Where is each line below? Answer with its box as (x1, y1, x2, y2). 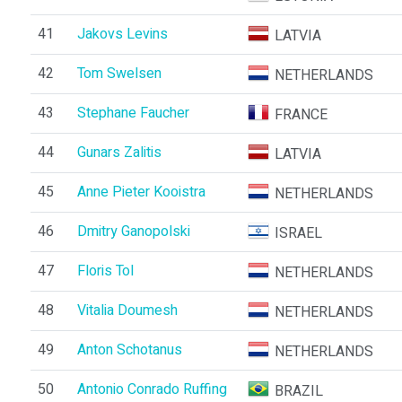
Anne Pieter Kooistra (76, 181, 205, 203)
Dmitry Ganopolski (76, 221, 190, 242)
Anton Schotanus (76, 339, 182, 361)
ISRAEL (275, 223, 323, 244)
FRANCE (275, 104, 328, 126)
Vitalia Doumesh (76, 300, 178, 321)
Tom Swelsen (76, 63, 162, 84)
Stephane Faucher (76, 102, 189, 124)
